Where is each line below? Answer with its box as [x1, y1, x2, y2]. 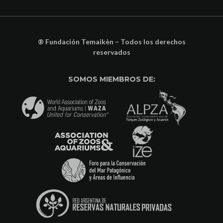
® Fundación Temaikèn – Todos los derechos [37, 37, 186, 46]
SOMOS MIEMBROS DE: [68, 74, 155, 84]
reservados [93, 47, 130, 56]
